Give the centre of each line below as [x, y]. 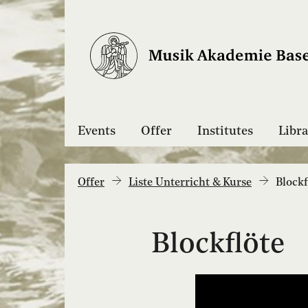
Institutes [225, 131]
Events [96, 131]
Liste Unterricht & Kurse [190, 183]
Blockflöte [218, 245]
